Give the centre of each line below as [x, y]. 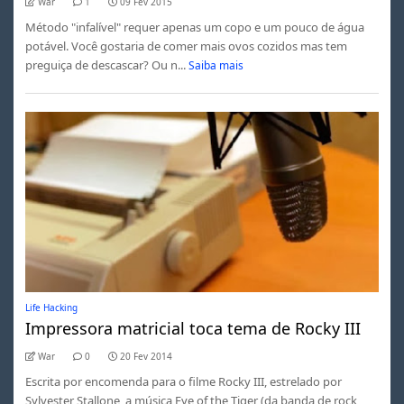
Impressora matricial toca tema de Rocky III [193, 328]
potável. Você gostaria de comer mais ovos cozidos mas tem [186, 46]
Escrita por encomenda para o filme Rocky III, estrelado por [183, 381]
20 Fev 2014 [146, 356]
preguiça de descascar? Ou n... [105, 64]
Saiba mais [216, 65]
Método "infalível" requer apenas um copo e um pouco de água [194, 27]
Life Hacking [51, 307]
